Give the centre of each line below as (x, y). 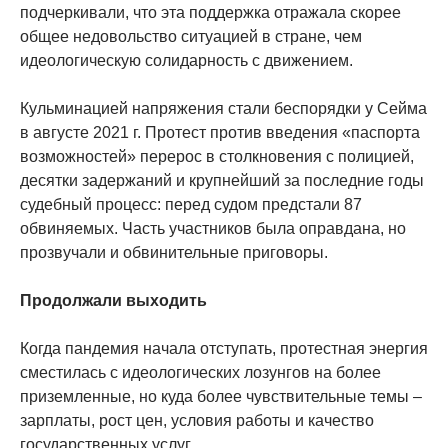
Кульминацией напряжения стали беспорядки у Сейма (223, 108)
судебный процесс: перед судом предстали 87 (191, 204)
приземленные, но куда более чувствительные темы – (221, 396)
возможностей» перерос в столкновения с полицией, (217, 156)
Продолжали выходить (113, 300)
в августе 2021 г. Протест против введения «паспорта (220, 132)
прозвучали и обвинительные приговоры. (174, 252)
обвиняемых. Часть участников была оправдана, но (213, 228)
